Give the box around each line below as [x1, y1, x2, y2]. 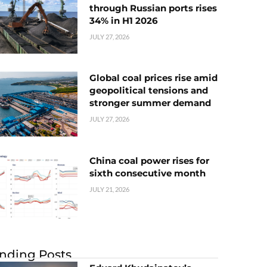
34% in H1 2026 [89, 15, 158, 27]
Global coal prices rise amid [89, 72, 218, 84]
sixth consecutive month [89, 167, 206, 179]
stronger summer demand [89, 97, 211, 109]
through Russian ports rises [89, 2, 217, 14]
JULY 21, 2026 [89, 185, 129, 193]
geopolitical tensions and [89, 85, 208, 97]
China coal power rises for [89, 154, 209, 166]
